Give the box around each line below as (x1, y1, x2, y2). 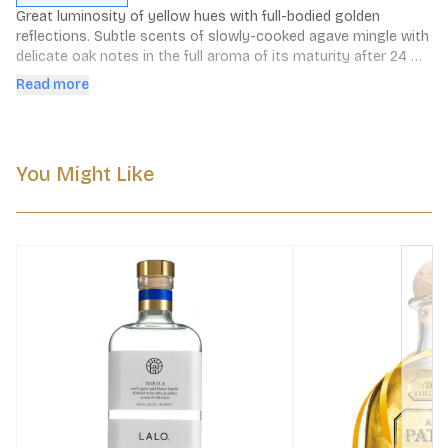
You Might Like (16, 162, 154, 186)
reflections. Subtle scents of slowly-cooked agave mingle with (16, 28, 429, 45)
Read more (16, 76, 89, 93)
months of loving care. (16, 68, 165, 85)
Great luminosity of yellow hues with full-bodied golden (16, 8, 380, 25)
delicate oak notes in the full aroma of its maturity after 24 (16, 48, 407, 65)
